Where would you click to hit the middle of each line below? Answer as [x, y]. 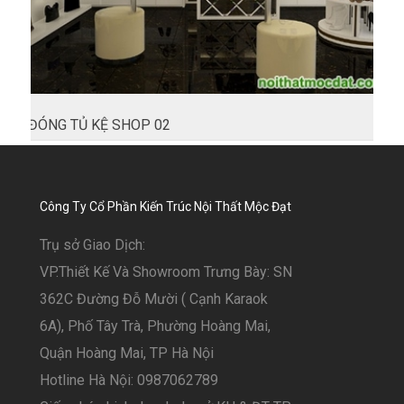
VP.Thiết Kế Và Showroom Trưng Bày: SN [166, 272]
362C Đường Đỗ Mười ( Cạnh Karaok [154, 299]
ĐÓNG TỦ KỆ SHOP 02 [99, 125]
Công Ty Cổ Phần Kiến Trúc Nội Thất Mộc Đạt [165, 207]
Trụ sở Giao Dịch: [94, 245]
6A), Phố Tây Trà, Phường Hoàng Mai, [155, 326]
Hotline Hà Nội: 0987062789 [129, 380]
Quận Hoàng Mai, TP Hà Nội [130, 353]
